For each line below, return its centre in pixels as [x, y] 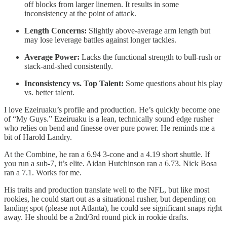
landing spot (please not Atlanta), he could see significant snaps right [113, 208]
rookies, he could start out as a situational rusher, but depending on [110, 199]
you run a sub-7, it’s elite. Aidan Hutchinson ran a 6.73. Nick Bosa [110, 164]
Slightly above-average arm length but [148, 31]
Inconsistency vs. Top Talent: [74, 84]
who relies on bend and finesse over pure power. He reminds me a [109, 128]
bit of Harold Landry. [38, 137]
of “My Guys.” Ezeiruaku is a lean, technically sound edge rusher [109, 119]
